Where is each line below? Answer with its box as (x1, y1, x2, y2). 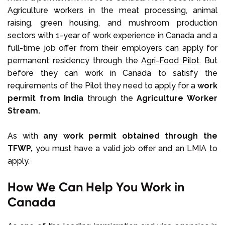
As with (8, 131, 44, 141)
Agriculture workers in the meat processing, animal (8, 5, 217, 15)
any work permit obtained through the (43, 131, 218, 141)
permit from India (8, 93, 84, 103)
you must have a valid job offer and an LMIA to (33, 143, 217, 153)
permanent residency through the (8, 55, 142, 65)
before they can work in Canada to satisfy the (8, 68, 217, 78)
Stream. (8, 105, 40, 116)
